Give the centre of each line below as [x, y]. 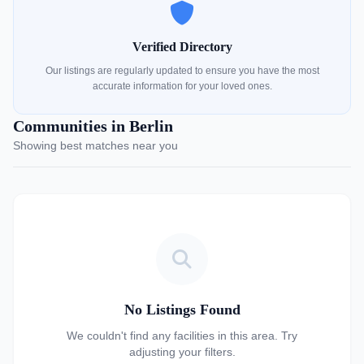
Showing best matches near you [95, 145]
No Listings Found [182, 310]
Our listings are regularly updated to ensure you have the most [182, 71]
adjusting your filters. [182, 352]
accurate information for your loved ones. [182, 86]
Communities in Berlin [93, 126]
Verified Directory [182, 47]
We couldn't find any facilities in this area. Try [182, 336]
